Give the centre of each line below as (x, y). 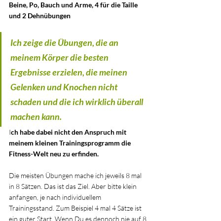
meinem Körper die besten (60, 57)
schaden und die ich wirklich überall (77, 101)
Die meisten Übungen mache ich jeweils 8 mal (76, 175)
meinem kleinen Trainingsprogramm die (71, 143)
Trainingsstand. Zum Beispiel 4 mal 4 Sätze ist (76, 208)
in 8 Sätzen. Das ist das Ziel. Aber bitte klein (74, 186)
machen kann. (37, 116)
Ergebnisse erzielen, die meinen (70, 72)
